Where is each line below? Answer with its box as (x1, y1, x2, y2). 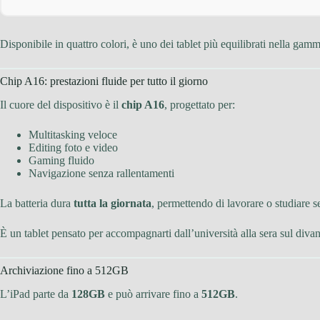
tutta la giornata (74, 196, 151, 209)
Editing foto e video (29, 141, 118, 154)
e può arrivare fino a (105, 287, 201, 300)
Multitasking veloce (29, 128, 117, 141)
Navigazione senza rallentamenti (29, 166, 174, 179)
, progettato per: (164, 98, 235, 111)
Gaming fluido (29, 154, 94, 166)
